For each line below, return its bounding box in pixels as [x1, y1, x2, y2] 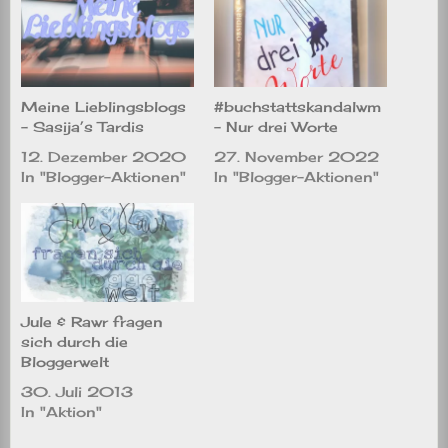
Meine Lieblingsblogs [21, 98, 186, 116]
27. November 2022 [214, 148, 379, 166]
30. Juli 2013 [21, 383, 133, 401]
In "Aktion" [21, 403, 102, 421]
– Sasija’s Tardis [21, 118, 144, 136]
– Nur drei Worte [214, 118, 338, 136]
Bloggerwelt [21, 353, 109, 371]
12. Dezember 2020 [21, 148, 186, 166]
